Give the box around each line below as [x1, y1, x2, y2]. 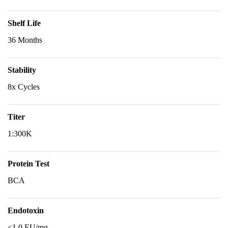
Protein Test [8, 159, 49, 168]
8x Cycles [8, 82, 40, 91]
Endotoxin [8, 206, 44, 215]
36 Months [8, 36, 42, 44]
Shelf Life [8, 19, 41, 27]
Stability [8, 66, 36, 74]
